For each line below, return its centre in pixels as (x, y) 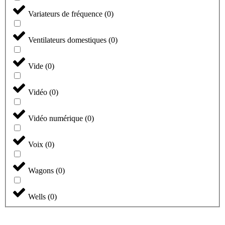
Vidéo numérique (57, 119)
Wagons (42, 171)
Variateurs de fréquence (66, 14)
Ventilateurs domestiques (68, 40)
